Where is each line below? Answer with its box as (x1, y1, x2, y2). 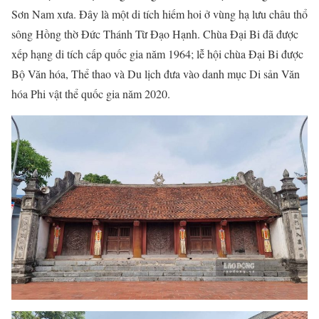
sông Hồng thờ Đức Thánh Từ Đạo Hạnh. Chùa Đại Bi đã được (11, 26, 298, 41)
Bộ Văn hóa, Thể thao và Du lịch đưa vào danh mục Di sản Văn (11, 66, 300, 81)
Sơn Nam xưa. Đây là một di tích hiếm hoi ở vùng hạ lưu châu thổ (11, 6, 308, 21)
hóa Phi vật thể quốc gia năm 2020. (11, 86, 170, 101)
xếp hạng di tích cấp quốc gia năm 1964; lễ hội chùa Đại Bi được (11, 46, 303, 61)
